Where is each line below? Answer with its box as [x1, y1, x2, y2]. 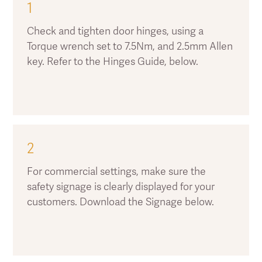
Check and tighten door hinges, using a [27, 24, 204, 37]
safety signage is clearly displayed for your [27, 180, 215, 193]
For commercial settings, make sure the [27, 164, 206, 178]
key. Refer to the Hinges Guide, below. [27, 54, 199, 68]
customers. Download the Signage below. [27, 195, 215, 208]
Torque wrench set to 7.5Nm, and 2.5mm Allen [27, 39, 233, 53]
